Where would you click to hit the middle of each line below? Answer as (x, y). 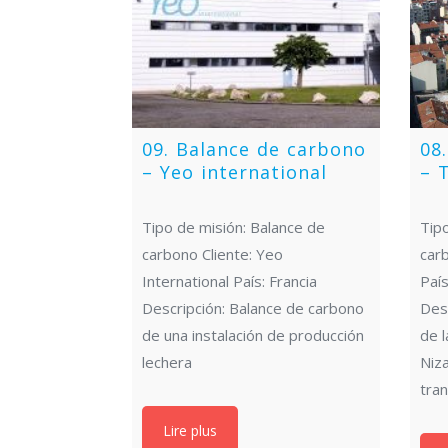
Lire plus (190, 431)
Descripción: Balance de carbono (253, 308)
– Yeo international (234, 172)
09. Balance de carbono (254, 149)
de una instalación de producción (253, 335)
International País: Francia (229, 281)
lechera (167, 362)
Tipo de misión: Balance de (233, 227)
